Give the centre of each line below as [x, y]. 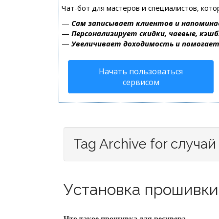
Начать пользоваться [141, 71]
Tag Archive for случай [145, 144]
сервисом [141, 82]
